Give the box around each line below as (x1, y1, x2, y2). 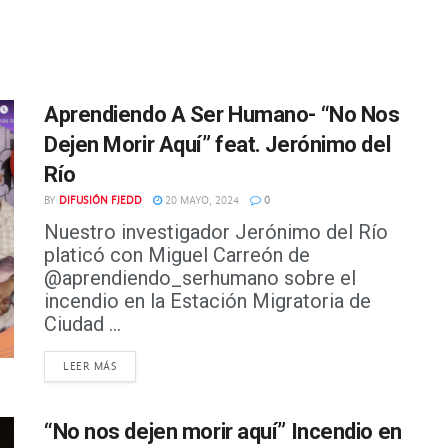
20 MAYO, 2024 (162, 194, 239, 208)
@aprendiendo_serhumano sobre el (44, 266, 356, 291)
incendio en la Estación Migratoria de (44, 289, 371, 314)
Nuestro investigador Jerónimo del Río (44, 220, 388, 245)
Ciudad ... (44, 312, 121, 337)
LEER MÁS (63, 360, 118, 374)
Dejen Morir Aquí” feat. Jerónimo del (44, 132, 391, 158)
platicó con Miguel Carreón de (44, 243, 310, 268)
